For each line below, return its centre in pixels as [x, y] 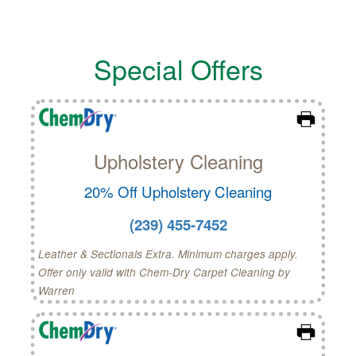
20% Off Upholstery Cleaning [178, 192]
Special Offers [178, 69]
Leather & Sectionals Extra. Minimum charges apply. [168, 254]
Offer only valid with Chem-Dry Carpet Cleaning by [164, 273]
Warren [56, 291]
